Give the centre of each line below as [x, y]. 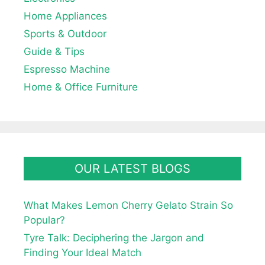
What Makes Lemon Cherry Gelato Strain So [128, 205]
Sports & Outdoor [65, 33]
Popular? [44, 220]
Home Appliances [65, 16]
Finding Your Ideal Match [83, 252]
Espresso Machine [67, 69]
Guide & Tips [54, 51]
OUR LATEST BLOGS [132, 168]
